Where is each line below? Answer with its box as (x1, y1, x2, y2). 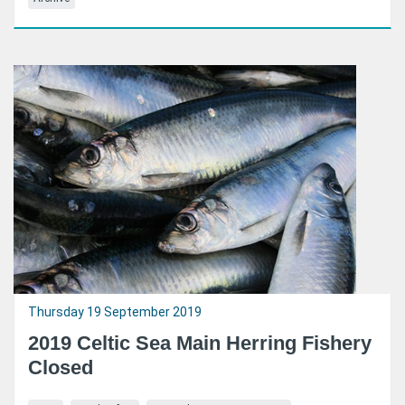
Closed (28, 356, 93, 379)
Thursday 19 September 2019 (28, 305, 202, 319)
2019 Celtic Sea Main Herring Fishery (28, 332, 372, 354)
